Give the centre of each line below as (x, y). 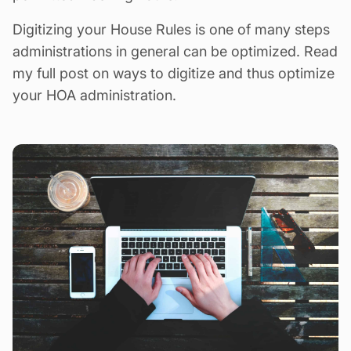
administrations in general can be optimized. (158, 51)
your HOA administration (92, 95)
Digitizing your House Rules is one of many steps (171, 29)
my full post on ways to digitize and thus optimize (174, 73)
